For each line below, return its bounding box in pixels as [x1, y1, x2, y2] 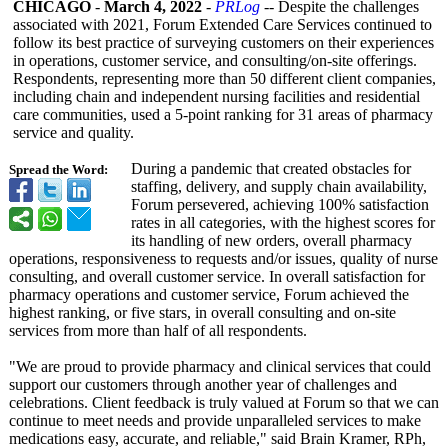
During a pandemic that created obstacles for [131, 160, 411, 177]
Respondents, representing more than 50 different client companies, [13, 70, 436, 87]
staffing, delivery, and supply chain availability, [131, 178, 427, 195]
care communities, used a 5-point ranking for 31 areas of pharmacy [13, 106, 433, 123]
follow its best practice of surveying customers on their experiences [13, 34, 434, 51]
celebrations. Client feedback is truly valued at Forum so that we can [9, 394, 439, 411]
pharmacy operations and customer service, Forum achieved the [9, 286, 409, 303]
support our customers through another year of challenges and [9, 376, 397, 393]
